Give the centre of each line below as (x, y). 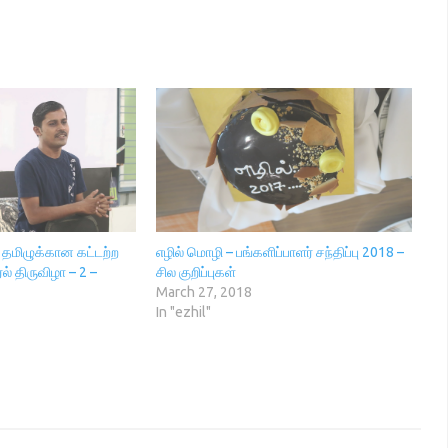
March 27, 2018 (203, 292)
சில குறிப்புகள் (195, 272)
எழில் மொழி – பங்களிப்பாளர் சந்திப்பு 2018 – (279, 252)
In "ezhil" (183, 312)
